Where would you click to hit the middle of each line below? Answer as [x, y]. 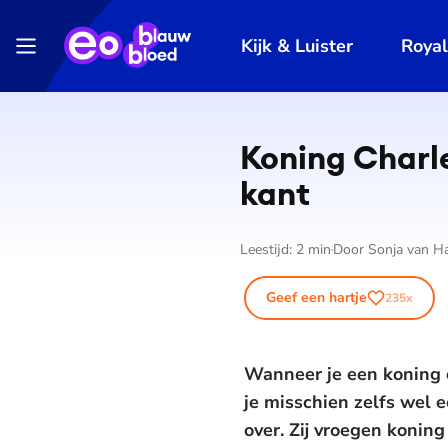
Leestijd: [268, 249]
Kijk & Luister [297, 46]
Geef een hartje [316, 297]
